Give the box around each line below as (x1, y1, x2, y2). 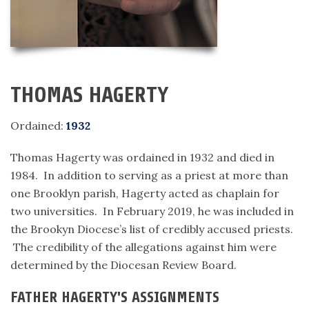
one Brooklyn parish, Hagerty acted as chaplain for (10, 186, 279, 200)
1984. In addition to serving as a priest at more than (10, 168, 288, 182)
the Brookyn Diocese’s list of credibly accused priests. (10, 222, 293, 236)
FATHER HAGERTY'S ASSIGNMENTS (10, 289, 219, 306)
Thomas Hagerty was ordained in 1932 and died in (10, 150, 275, 164)
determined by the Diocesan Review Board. (10, 258, 237, 272)
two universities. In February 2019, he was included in (10, 204, 294, 218)
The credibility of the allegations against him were (10, 240, 277, 254)
